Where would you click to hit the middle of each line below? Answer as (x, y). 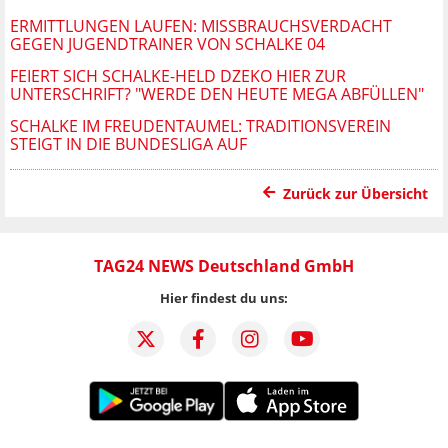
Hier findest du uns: (224, 297)
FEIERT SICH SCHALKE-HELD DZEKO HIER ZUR (178, 75)
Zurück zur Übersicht (355, 193)
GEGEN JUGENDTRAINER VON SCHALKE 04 (167, 43)
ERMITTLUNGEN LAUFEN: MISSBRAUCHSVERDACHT (201, 25)
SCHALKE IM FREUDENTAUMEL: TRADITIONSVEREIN (200, 125)
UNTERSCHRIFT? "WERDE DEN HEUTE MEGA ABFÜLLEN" (217, 93)
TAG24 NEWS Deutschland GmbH (224, 265)
